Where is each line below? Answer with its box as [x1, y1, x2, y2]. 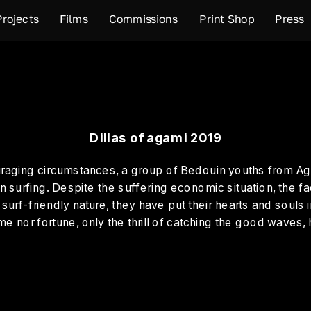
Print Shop [199, 12, 254, 26]
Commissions [109, 12, 178, 26]
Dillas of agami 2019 [90, 130, 222, 146]
